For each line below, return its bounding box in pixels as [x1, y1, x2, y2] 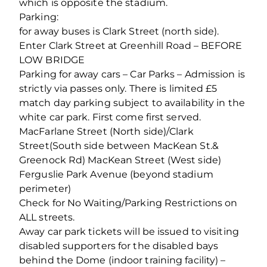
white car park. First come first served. [19, 111, 201, 123]
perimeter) [19, 182, 71, 194]
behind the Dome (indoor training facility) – [19, 254, 226, 266]
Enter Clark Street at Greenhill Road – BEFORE [19, 39, 243, 51]
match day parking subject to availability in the [19, 97, 245, 108]
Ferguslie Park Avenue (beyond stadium [19, 168, 213, 180]
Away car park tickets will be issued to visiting [19, 225, 239, 237]
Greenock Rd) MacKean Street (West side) [19, 154, 221, 166]
